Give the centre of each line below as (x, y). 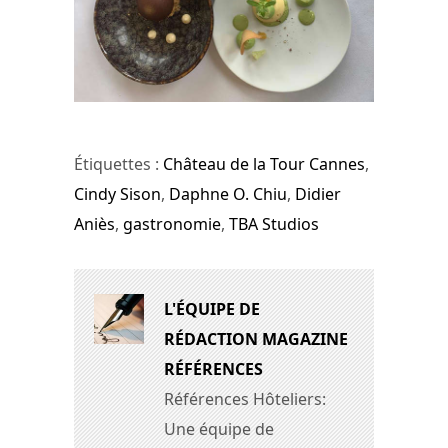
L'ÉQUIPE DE (212, 309)
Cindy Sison (117, 194)
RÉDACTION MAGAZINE (256, 339)
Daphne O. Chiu (228, 194)
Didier (318, 194)
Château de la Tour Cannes (264, 164)
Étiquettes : (118, 164)
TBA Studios (274, 224)
